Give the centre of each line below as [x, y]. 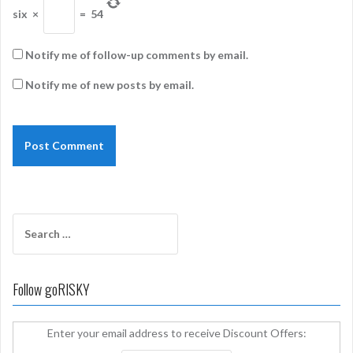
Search [30, 221]
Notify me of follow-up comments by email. [137, 55]
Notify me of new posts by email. [110, 85]
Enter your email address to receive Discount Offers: [176, 333]
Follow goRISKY [51, 290]
